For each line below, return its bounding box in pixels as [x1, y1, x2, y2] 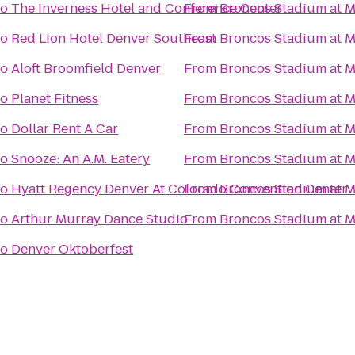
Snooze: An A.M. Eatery [11, 150, 150, 168]
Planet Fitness [11, 90, 98, 108]
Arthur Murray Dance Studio [11, 210, 188, 228]
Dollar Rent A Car [11, 120, 118, 138]
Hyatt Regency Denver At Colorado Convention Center [11, 180, 347, 198]
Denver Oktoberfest [11, 240, 133, 258]
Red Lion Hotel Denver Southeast [11, 29, 216, 48]
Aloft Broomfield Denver [11, 59, 161, 78]
